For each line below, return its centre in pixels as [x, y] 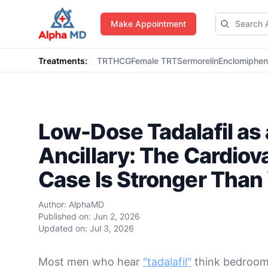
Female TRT [154, 61]
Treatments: [63, 61]
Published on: [65, 216]
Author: [54, 204]
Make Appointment [148, 24]
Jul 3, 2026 [112, 228]
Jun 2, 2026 [117, 216]
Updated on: [63, 228]
